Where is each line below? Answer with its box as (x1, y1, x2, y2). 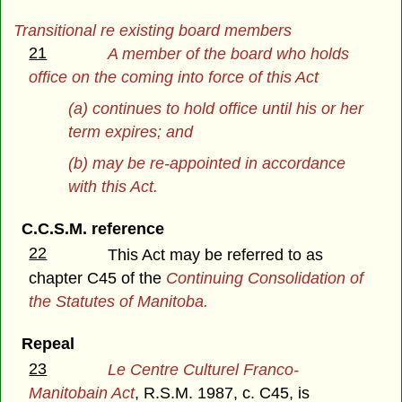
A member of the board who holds (108, 44, 350, 63)
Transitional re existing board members (13, 22, 292, 40)
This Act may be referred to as (108, 245, 324, 264)
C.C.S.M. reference (21, 219, 164, 238)
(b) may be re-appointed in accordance (68, 153, 346, 172)
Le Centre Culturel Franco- (108, 360, 300, 379)
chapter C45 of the (29, 268, 167, 287)
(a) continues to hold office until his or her (68, 99, 364, 118)
